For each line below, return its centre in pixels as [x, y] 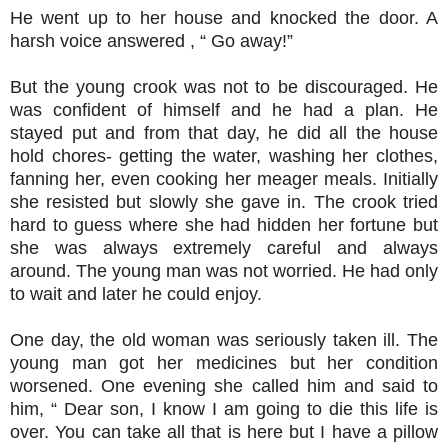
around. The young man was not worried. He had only [224, 270]
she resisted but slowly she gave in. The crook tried [224, 201]
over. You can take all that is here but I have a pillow [224, 431]
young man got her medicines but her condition [224, 362]
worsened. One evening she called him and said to [224, 385]
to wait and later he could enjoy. [136, 293]
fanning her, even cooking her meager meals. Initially [224, 178]
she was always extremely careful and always [224, 247]
